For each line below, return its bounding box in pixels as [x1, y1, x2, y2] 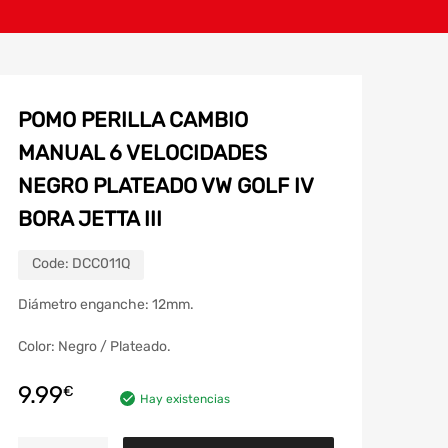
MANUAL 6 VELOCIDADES [18, 140, 267, 166]
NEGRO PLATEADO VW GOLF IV [18, 173, 313, 199]
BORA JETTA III [18, 206, 162, 232]
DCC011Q [72, 255, 130, 273]
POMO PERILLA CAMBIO [18, 107, 248, 133]
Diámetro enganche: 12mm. [18, 296, 194, 314]
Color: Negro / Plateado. [18, 338, 171, 356]
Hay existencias [140, 392, 230, 407]
